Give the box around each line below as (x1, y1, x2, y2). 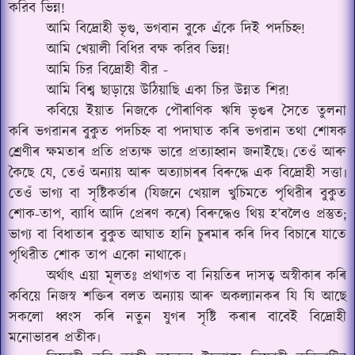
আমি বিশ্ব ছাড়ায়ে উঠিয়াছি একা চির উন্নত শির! (47, 81, 289, 101)
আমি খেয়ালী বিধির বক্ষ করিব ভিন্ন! (47, 40, 230, 60)
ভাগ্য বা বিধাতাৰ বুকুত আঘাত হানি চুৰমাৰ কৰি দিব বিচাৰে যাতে (9, 225, 346, 246)
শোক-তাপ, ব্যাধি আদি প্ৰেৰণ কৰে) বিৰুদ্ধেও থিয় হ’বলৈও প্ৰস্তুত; (9, 204, 346, 225)
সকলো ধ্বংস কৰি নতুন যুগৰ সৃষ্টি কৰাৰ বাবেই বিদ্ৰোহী (9, 307, 346, 328)
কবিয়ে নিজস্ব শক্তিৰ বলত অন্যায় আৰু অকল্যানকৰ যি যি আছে (9, 287, 346, 307)
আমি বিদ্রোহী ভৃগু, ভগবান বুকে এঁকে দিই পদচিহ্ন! (47, 19, 305, 40)
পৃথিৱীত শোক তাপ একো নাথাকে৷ (9, 246, 185, 266)
